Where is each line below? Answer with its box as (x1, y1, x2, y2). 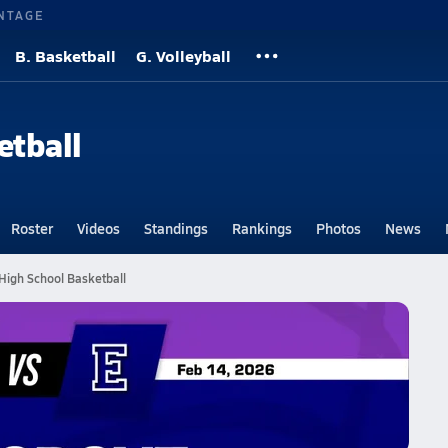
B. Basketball (15, 44, 116, 67)
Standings (143, 218, 208, 238)
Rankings (231, 218, 292, 238)
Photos (315, 218, 361, 238)
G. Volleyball (136, 44, 231, 67)
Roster (10, 218, 53, 238)
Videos (76, 218, 120, 238)
